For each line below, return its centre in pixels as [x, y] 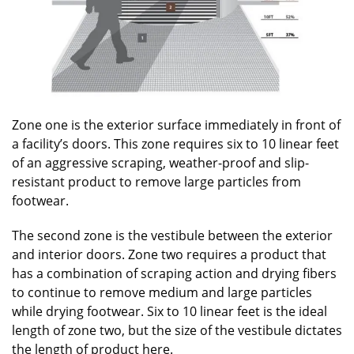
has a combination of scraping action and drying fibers [174, 274]
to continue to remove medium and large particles [162, 293]
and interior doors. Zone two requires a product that [169, 255]
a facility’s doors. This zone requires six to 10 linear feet [175, 144]
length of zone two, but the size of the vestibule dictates [177, 331]
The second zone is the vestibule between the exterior [172, 236]
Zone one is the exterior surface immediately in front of [176, 125]
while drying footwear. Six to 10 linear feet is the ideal [169, 312]
